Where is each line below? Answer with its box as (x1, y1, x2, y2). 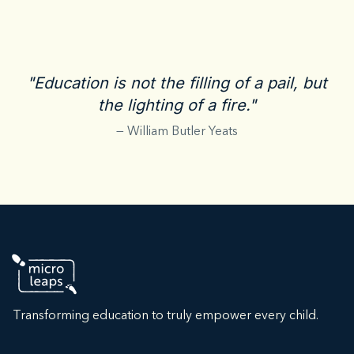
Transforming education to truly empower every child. (13, 310, 318, 322)
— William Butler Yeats (116, 126, 238, 138)
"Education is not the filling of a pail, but (27, 73, 327, 92)
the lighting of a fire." (98, 96, 256, 115)
